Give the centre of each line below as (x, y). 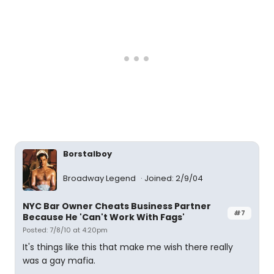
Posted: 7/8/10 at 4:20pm (65, 230)
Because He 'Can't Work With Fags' (104, 217)
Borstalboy (87, 154)
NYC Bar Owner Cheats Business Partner (117, 206)
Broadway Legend (100, 178)
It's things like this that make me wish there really (128, 247)
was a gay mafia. (59, 261)
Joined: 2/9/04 (174, 178)
